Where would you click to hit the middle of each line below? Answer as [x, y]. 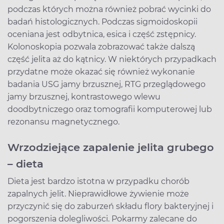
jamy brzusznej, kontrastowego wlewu [84, 96]
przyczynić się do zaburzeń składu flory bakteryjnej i [110, 206]
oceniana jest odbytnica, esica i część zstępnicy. [102, 34]
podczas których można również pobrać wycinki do [109, 9]
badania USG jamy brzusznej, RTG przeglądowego [106, 84]
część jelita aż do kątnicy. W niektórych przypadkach [112, 59]
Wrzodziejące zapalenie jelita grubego [111, 147]
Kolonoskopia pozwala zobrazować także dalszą [101, 46]
